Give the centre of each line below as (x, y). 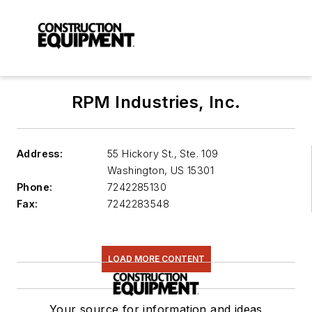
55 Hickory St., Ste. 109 (163, 154)
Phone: (35, 187)
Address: (40, 154)
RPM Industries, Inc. (156, 102)
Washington (136, 171)
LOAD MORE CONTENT (156, 259)
